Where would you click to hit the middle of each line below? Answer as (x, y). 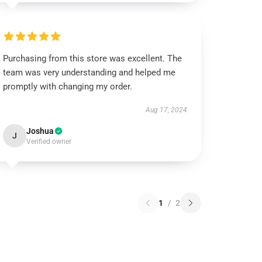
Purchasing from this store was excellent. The (93, 58)
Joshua (40, 131)
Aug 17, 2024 (166, 110)
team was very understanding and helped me (89, 73)
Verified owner (49, 142)
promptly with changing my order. (68, 87)
